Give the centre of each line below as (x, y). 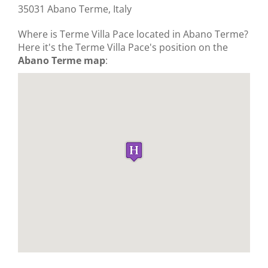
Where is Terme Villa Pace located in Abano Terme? (133, 34)
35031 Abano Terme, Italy (75, 9)
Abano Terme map (62, 61)
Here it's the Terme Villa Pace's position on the (123, 48)
